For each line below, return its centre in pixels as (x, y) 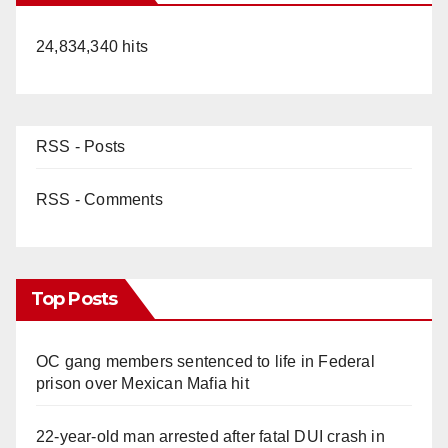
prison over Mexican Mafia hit (142, 383)
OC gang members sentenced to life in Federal (205, 361)
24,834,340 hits (92, 46)
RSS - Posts (81, 146)
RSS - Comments (99, 199)
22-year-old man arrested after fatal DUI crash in (210, 436)
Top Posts (74, 298)
